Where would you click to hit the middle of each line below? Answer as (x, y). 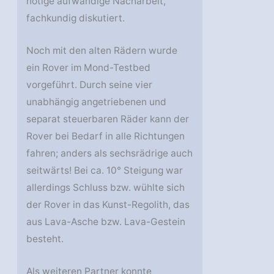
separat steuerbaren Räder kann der (108, 119)
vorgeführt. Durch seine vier (90, 84)
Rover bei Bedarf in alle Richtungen (106, 136)
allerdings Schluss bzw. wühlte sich (106, 187)
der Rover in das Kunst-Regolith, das (108, 204)
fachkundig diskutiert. (76, 18)
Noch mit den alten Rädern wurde (102, 50)
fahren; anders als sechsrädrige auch (110, 153)
